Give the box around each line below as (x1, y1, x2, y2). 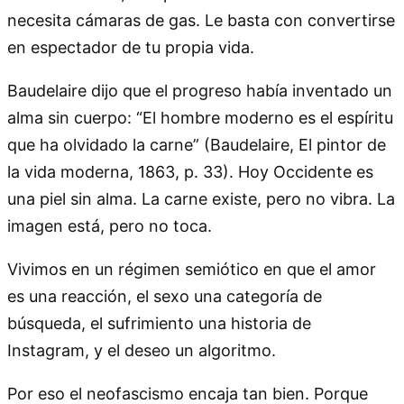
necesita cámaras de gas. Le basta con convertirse (7, 10, 395, 30)
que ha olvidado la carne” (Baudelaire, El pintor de (7, 134, 386, 154)
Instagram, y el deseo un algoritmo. (7, 340, 276, 360)
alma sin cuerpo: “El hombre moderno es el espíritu (7, 107, 393, 127)
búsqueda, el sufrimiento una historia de (7, 313, 311, 333)
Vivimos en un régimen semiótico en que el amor (7, 259, 376, 279)
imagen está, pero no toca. (7, 216, 212, 235)
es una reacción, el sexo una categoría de (7, 286, 322, 306)
